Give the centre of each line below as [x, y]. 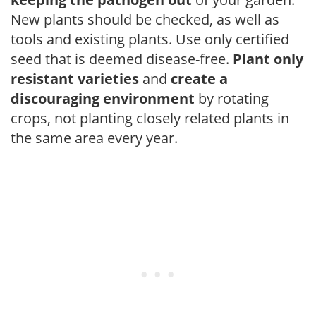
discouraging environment [103, 98]
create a [199, 78]
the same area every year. [94, 138]
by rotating [232, 98]
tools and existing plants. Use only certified [150, 39]
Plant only [268, 59]
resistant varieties [75, 78]
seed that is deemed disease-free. [122, 59]
